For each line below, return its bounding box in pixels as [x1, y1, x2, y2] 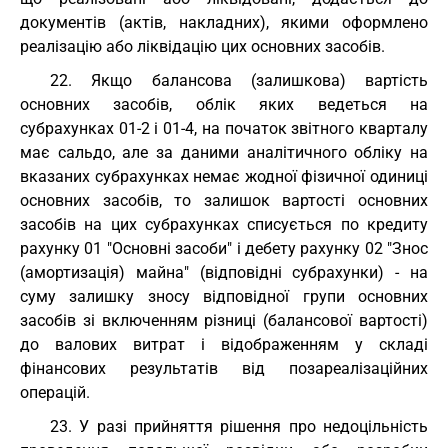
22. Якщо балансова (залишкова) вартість [50, 71, 428, 90]
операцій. [20, 383, 90, 402]
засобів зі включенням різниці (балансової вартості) [20, 311, 428, 330]
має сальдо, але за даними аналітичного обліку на [20, 143, 428, 162]
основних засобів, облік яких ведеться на [20, 95, 428, 114]
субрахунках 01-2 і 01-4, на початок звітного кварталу [20, 119, 428, 138]
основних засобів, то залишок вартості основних [20, 191, 428, 210]
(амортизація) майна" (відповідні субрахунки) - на [20, 263, 428, 282]
